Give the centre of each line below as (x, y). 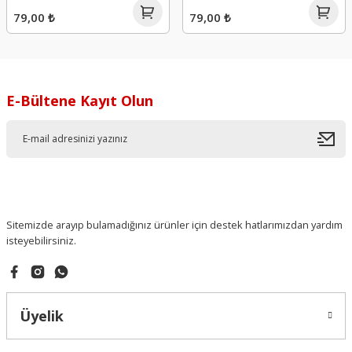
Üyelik (42, 315)
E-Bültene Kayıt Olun (80, 100)
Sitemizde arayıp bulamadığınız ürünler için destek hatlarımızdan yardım (174, 224)
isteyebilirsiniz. (41, 240)
